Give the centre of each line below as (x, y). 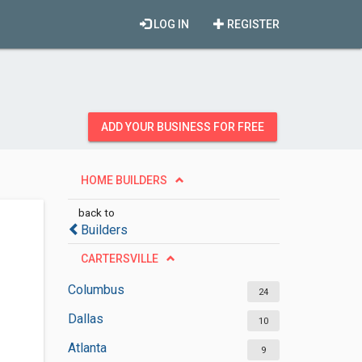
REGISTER (252, 24)
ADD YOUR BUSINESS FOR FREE (183, 127)
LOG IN (170, 24)
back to (96, 213)
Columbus (96, 290)
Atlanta (87, 348)
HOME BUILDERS (124, 180)
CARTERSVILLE (119, 259)
